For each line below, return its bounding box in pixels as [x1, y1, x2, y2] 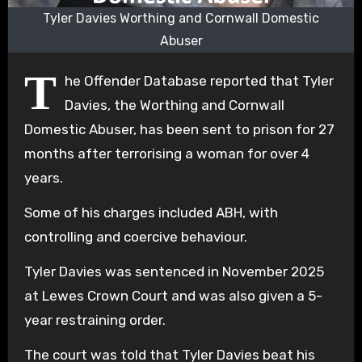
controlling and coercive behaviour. [23, 228, 247, 245]
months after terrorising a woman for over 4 [23, 145, 309, 162]
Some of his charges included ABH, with [23, 204, 278, 221]
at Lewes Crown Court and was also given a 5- [23, 287, 322, 304]
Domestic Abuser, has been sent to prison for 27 [23, 120, 335, 137]
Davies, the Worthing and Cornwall [64, 96, 284, 113]
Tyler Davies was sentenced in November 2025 [23, 263, 324, 280]
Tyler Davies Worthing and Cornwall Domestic [43, 10, 319, 26]
